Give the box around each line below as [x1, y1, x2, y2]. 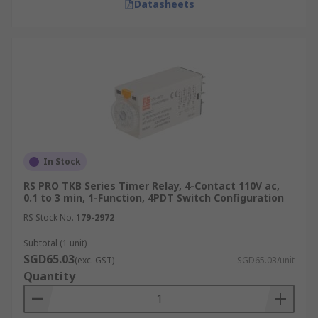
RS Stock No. [23, 212, 74, 224]
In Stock [43, 155, 81, 168]
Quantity [23, 268, 75, 284]
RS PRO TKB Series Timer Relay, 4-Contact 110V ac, [23, 179, 280, 192]
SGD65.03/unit [237, 254, 295, 266]
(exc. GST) [75, 254, 114, 266]
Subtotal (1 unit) [23, 237, 87, 249]
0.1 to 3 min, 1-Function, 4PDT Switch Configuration [23, 191, 284, 204]
